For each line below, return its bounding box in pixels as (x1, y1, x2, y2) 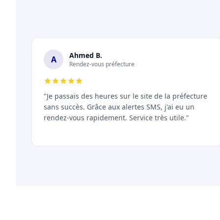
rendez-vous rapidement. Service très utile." (44, 113, 189, 122)
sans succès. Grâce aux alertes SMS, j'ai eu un (44, 102, 194, 111)
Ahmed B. (69, 51, 102, 60)
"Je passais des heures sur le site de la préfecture (44, 91, 207, 101)
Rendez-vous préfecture (69, 60, 135, 68)
